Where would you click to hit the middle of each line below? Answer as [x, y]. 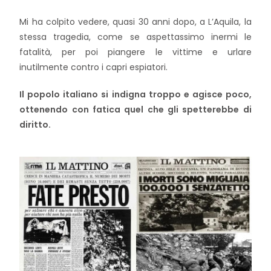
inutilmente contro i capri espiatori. [94, 67]
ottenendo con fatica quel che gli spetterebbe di [135, 109]
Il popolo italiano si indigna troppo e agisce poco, [135, 94]
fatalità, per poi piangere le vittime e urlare [135, 52]
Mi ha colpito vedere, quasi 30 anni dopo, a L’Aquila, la [135, 22]
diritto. [35, 125]
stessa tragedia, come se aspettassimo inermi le [135, 37]
